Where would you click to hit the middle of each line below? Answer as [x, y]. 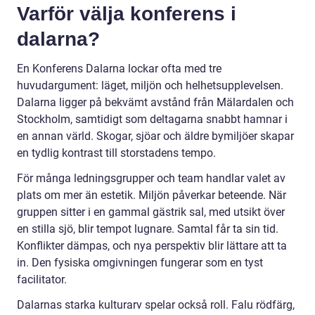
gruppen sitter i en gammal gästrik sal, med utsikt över [151, 212]
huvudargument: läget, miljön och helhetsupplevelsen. [150, 85]
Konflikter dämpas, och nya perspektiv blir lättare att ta [152, 245]
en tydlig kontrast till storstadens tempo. [116, 153]
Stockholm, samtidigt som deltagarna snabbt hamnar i [152, 119]
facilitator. [42, 279]
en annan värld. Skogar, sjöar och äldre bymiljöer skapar [155, 136]
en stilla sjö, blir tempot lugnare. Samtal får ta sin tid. [148, 229]
